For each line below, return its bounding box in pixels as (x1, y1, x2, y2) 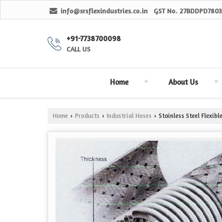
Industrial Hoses (107, 112, 152, 119)
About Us (168, 77, 198, 87)
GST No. (154, 6, 177, 15)
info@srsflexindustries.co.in (60, 6, 148, 15)
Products (75, 112, 100, 119)
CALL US (66, 45, 90, 53)
